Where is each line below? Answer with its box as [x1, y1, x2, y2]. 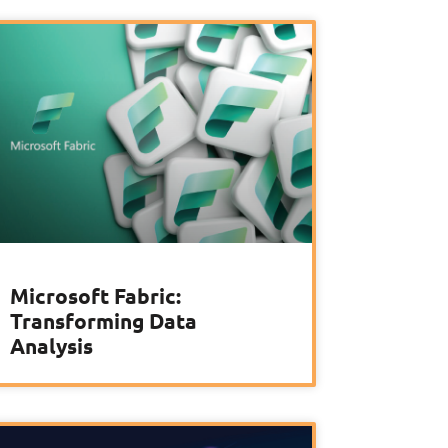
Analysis [10, 332, 93, 360]
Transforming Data [10, 307, 197, 335]
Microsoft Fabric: [10, 282, 181, 310]
